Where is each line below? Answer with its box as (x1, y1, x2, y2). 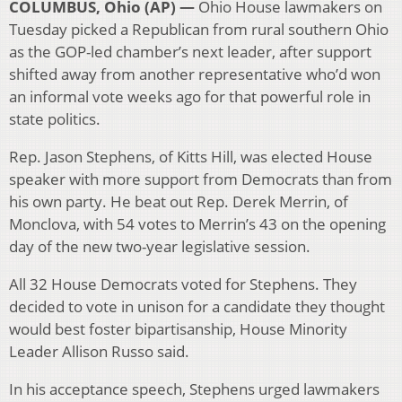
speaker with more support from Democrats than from (9, 169, 392, 190)
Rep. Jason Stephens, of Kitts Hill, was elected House (9, 146, 372, 168)
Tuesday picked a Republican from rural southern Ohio (9, 19, 389, 40)
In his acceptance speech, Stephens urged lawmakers (9, 379, 380, 400)
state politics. (9, 109, 100, 130)
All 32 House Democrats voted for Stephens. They (9, 274, 357, 295)
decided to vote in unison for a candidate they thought (9, 296, 385, 318)
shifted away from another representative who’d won (9, 64, 380, 85)
